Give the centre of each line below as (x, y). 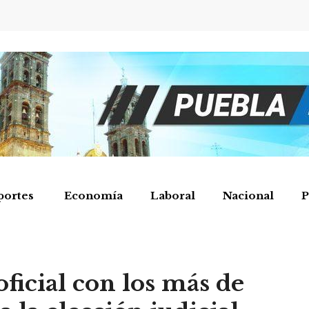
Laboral (173, 196)
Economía (93, 196)
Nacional (248, 196)
